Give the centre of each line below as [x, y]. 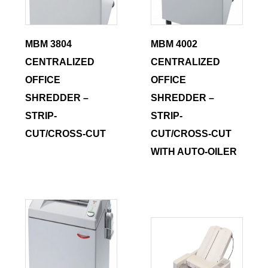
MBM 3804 [49, 44]
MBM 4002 [174, 44]
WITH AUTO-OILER [194, 151]
